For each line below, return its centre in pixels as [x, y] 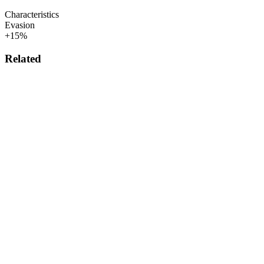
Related [23, 59]
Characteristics [32, 15]
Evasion [20, 25]
